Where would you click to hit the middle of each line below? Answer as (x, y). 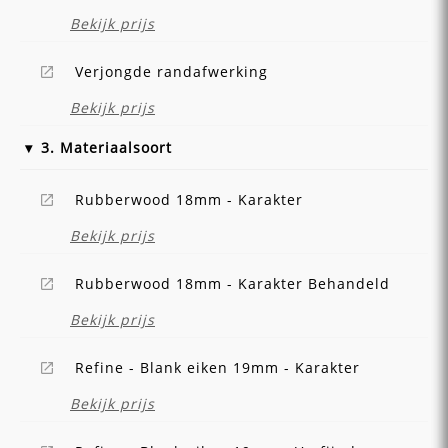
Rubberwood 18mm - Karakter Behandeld (232, 284)
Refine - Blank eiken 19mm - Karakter (217, 368)
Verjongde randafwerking (171, 72)
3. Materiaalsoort (106, 147)
